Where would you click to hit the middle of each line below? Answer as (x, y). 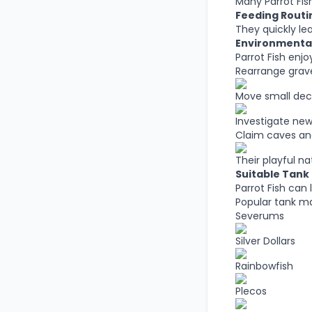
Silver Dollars (265, 241)
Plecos (251, 291)
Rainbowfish (264, 266)
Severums (259, 216)
